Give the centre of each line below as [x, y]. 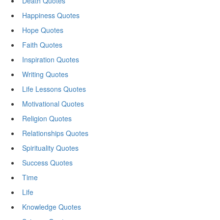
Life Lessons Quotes [54, 89]
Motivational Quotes [53, 104]
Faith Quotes [42, 45]
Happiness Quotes [51, 15]
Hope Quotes [43, 30]
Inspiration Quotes [51, 59]
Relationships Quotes [55, 133]
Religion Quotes [47, 118]
